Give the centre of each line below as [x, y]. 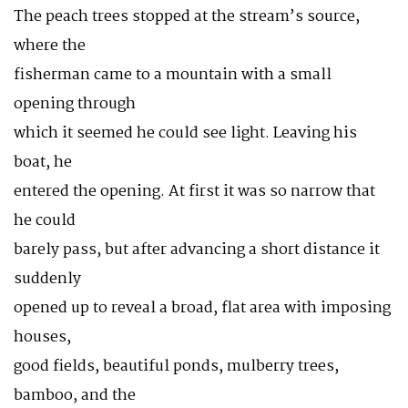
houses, [42, 337]
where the [50, 46]
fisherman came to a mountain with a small [173, 75]
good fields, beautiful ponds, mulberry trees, [176, 367]
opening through [75, 104]
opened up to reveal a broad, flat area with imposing [202, 308]
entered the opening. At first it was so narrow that [194, 192]
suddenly [47, 279]
